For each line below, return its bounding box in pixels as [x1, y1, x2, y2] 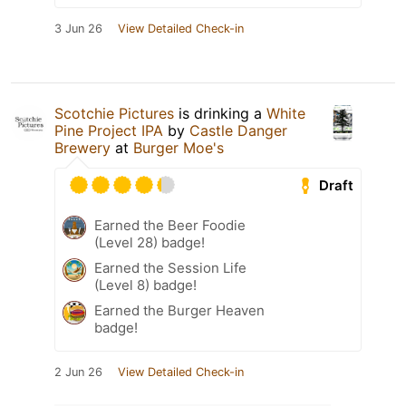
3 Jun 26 [54, 22, 102, 36]
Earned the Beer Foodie [94, 217, 246, 235]
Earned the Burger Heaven [94, 302, 265, 320]
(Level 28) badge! [94, 234, 205, 252]
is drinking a [174, 104, 266, 123]
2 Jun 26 [54, 365, 102, 380]
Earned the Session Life [94, 259, 246, 277]
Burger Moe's [133, 139, 224, 158]
